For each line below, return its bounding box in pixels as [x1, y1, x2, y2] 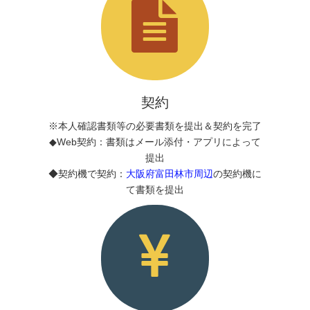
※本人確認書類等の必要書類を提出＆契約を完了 [48, 120, 262, 131]
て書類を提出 [126, 183, 184, 195]
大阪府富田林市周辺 [126, 167, 213, 179]
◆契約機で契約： [48, 167, 126, 179]
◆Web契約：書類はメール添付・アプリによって [49, 136, 261, 147]
